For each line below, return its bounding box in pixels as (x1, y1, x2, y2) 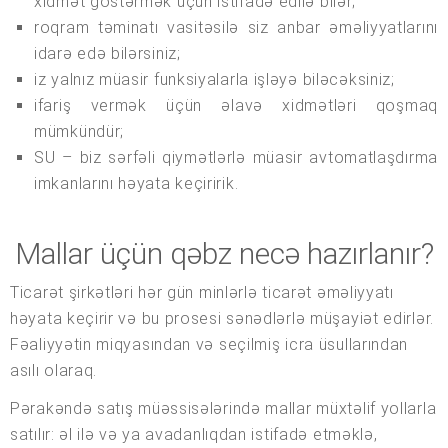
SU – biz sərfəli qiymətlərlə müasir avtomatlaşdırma (34, 148, 438, 168)
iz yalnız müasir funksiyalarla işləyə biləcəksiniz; (34, 70, 395, 90)
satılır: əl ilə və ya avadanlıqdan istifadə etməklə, (10, 425, 378, 445)
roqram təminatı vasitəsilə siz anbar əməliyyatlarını (34, 18, 438, 38)
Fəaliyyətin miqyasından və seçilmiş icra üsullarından (10, 335, 409, 355)
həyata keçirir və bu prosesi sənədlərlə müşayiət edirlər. (10, 309, 434, 329)
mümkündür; (34, 122, 124, 142)
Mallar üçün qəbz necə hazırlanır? (15, 236, 434, 272)
